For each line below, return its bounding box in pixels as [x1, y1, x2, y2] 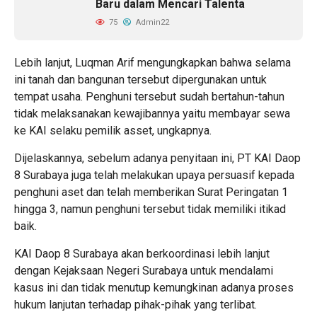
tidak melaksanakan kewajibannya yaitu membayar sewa [14, 107, 290, 121]
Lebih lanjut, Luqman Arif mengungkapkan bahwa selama [14, 56, 291, 70]
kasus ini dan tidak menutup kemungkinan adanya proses [14, 281, 294, 295]
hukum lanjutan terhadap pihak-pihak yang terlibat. [14, 298, 257, 312]
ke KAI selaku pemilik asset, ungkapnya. [14, 124, 212, 138]
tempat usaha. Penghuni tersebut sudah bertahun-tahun [14, 90, 284, 104]
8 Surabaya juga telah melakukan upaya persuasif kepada [14, 168, 294, 183]
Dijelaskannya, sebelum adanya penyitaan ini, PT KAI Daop [14, 151, 301, 166]
